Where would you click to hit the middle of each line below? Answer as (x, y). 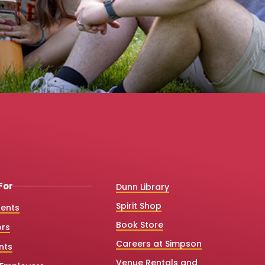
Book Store (139, 224)
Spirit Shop (138, 206)
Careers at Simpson (159, 243)
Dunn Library (142, 187)
